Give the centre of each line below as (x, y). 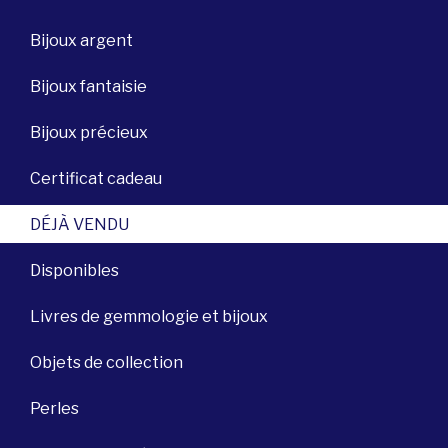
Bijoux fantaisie (88, 86)
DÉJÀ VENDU (79, 224)
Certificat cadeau (96, 178)
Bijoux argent (81, 40)
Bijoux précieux (89, 132)
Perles (54, 408)
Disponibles (74, 270)
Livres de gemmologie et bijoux (149, 316)
